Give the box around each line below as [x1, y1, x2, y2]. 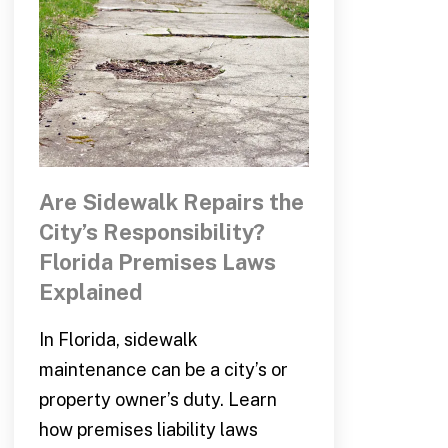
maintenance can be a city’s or [38, 358, 288, 380]
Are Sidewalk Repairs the [38, 188, 304, 215]
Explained [38, 278, 143, 305]
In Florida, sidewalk [38, 328, 198, 350]
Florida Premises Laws [38, 248, 276, 275]
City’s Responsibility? [38, 218, 265, 245]
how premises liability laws [38, 418, 258, 440]
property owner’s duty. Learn [38, 388, 277, 410]
